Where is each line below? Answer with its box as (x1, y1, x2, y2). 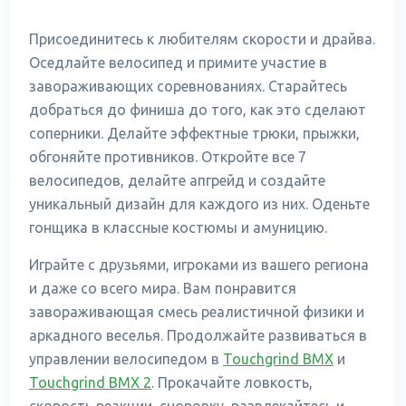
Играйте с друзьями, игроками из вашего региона (29, 256, 369, 273)
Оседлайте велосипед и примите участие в (29, 54, 327, 71)
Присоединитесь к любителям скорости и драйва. (29, 31, 375, 47)
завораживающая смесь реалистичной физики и (29, 304, 364, 320)
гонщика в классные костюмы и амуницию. (29, 219, 327, 236)
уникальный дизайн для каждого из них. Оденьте (29, 196, 370, 212)
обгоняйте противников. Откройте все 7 (29, 149, 306, 165)
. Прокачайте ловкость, (151, 374, 313, 391)
